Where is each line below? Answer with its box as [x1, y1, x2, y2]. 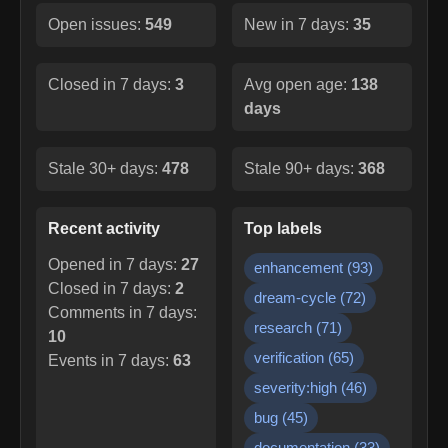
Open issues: [48, 15, 145, 33]
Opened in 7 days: [48, 255, 181, 273]
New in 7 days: [244, 15, 353, 33]
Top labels [244, 219, 322, 237]
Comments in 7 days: [48, 303, 197, 321]
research [254, 318, 312, 336]
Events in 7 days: [48, 351, 173, 369]
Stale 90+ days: [244, 159, 358, 177]
